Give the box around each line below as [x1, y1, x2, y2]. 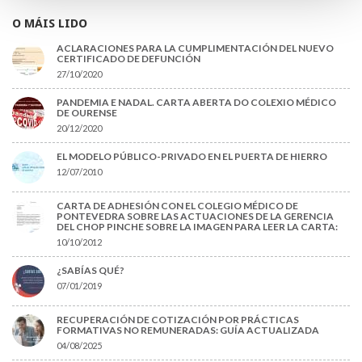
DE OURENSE [57, 106, 117, 119]
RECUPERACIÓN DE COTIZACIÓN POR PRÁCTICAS [57, 313, 299, 326]
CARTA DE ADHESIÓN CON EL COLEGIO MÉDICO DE [57, 199, 298, 212]
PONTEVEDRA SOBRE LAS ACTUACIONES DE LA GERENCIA [57, 209, 334, 222]
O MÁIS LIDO [12, 15, 87, 31]
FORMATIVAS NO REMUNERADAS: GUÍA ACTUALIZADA [57, 323, 319, 336]
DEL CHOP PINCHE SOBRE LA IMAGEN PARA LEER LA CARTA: [57, 220, 338, 233]
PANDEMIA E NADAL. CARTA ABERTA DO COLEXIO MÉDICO [57, 95, 336, 108]
